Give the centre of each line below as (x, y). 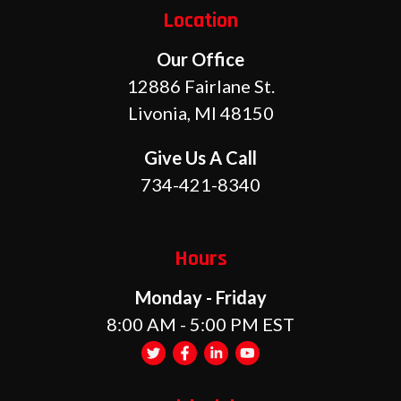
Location (200, 20)
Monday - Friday (200, 297)
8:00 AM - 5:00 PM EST (200, 324)
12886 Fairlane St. (200, 85)
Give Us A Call (200, 157)
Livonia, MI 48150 (200, 112)
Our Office (200, 59)
